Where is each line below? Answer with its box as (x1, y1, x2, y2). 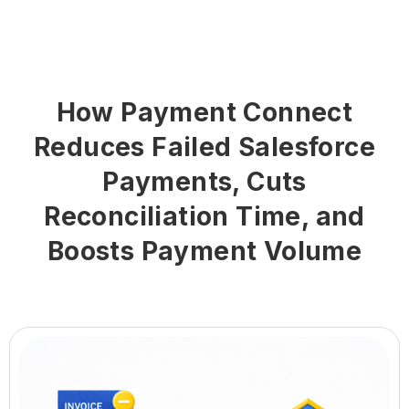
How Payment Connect (56, 96, 353, 128)
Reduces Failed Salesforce (34, 131, 375, 163)
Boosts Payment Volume (47, 235, 362, 267)
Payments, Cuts (102, 165, 307, 197)
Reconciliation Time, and (44, 200, 365, 232)
